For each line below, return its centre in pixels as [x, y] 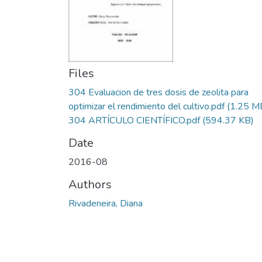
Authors [90, 185]
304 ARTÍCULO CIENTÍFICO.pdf [134, 120]
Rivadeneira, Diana [106, 204]
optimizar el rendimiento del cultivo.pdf [146, 106]
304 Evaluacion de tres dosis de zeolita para [158, 92]
